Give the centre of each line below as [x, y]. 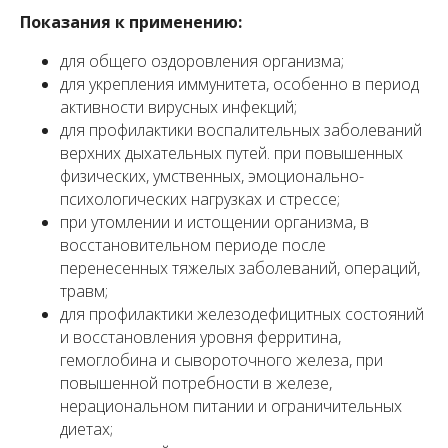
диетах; [86, 429]
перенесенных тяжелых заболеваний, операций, [240, 268]
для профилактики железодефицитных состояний [242, 314]
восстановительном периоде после [193, 245]
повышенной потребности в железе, [196, 383]
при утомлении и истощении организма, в [214, 222]
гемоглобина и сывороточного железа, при [221, 360]
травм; [84, 291]
